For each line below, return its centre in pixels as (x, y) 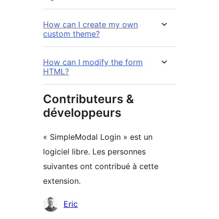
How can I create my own (90, 25)
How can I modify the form (93, 62)
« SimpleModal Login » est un (98, 137)
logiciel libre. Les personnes (94, 152)
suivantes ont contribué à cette (101, 166)
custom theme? (71, 34)
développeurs (82, 113)
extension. (62, 181)
